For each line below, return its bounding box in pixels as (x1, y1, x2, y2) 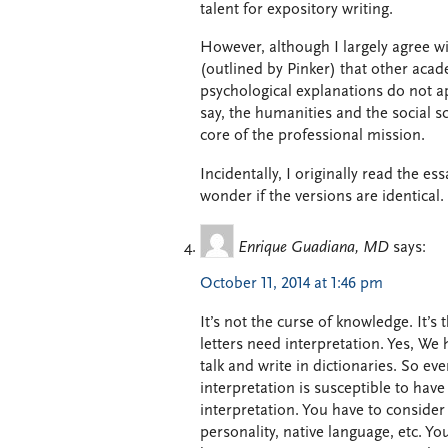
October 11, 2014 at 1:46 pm (200, 276, 383, 293)
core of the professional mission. (200, 128, 425, 145)
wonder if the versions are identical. (200, 188, 444, 205)
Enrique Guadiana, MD (238, 240, 389, 257)
